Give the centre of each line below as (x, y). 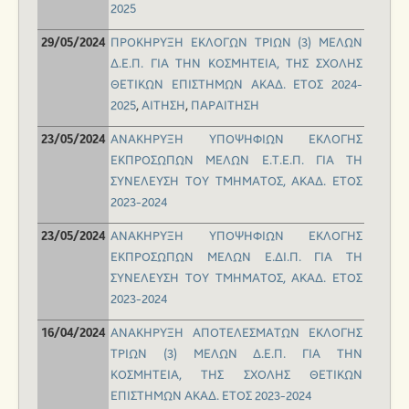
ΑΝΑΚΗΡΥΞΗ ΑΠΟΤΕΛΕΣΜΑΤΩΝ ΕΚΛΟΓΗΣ (236, 334)
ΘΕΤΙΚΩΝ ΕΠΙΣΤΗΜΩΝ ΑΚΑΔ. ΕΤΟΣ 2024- (236, 85)
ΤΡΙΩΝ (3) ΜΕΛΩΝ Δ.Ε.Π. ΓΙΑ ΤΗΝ (236, 355)
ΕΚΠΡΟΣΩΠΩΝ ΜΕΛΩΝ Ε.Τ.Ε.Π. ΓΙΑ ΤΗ (236, 161)
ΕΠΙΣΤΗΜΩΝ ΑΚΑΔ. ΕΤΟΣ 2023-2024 (211, 397)
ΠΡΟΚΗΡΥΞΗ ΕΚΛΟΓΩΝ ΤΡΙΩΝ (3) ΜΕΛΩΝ (236, 43)
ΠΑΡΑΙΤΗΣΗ (225, 106)
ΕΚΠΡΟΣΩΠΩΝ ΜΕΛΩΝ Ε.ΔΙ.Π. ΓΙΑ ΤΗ (236, 258)
